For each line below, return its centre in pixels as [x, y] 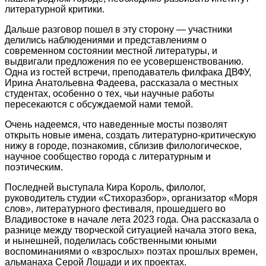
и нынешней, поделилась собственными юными [111, 240]
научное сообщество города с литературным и [108, 156]
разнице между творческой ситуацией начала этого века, [131, 230]
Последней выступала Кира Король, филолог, [105, 187]
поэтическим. [34, 167]
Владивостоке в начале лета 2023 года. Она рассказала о [132, 219]
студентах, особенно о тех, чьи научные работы [110, 93]
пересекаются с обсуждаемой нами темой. [99, 104]
